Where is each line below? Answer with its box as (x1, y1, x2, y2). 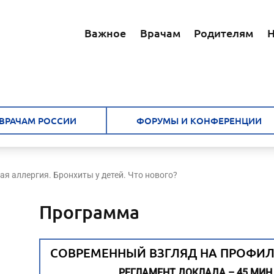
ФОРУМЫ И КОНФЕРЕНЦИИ (136, 114, 262, 127)
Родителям (194, 25, 254, 40)
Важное (84, 25, 126, 40)
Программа (39, 200, 139, 223)
